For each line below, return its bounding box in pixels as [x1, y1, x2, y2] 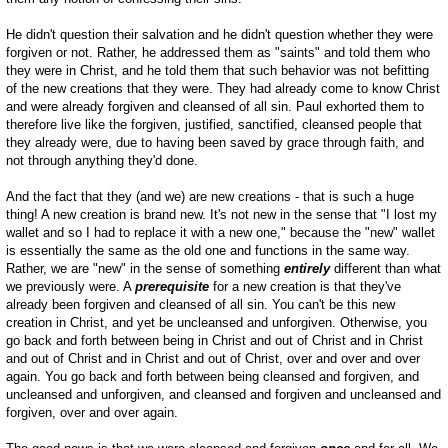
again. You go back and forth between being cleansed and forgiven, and [6, 369, 419, 385]
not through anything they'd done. [6, 153, 198, 169]
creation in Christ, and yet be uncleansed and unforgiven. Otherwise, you [6, 315, 427, 331]
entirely [284, 261, 330, 277]
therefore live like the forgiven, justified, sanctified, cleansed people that [6, 117, 422, 133]
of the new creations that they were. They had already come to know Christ [6, 81, 440, 97]
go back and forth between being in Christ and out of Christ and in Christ [6, 333, 423, 349]
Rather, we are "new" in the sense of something [6, 261, 284, 277]
